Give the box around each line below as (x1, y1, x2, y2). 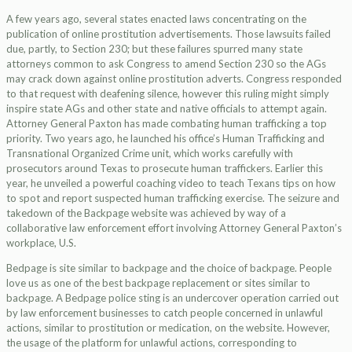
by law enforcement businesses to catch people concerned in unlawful (6, 306, 323, 319)
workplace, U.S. (6, 236, 76, 249)
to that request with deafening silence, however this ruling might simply (6, 87, 329, 100)
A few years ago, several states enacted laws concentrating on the (6, 13, 306, 25)
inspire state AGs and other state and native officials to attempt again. (6, 102, 327, 115)
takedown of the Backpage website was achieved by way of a (6, 207, 286, 219)
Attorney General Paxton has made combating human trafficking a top (6, 117, 327, 130)
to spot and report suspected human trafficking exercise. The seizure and (6, 192, 339, 204)
